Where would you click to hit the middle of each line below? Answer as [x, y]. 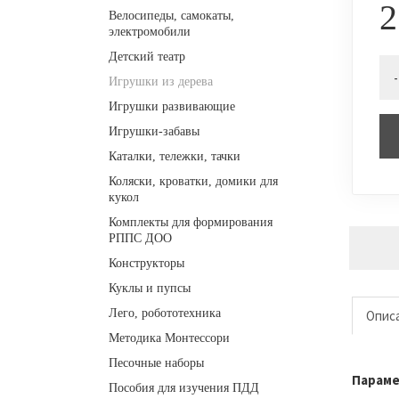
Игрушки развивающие [172, 107]
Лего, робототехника [165, 313]
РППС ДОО [140, 239]
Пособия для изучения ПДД [184, 388]
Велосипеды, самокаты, [171, 16]
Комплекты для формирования [191, 223]
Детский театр [147, 57]
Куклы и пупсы [150, 289]
